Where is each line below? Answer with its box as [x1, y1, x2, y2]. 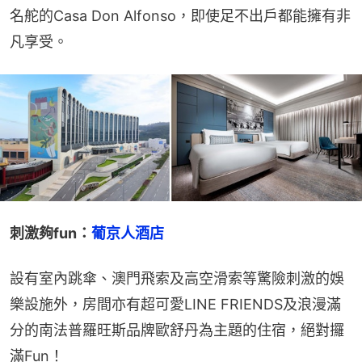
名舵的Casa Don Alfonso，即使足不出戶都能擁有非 [10, 6, 351, 24]
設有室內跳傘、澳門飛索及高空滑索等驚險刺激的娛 [10, 270, 344, 288]
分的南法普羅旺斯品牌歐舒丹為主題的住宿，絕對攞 [10, 322, 344, 339]
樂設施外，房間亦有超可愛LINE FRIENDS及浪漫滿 [10, 296, 341, 314]
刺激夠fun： [10, 225, 91, 242]
